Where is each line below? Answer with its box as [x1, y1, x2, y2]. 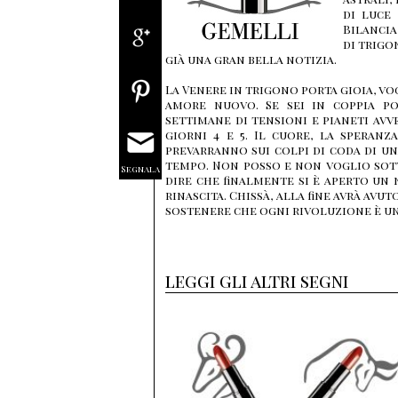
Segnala [121, 163, 160, 175]
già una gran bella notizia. [165, 52, 337, 67]
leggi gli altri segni [165, 268, 348, 292]
